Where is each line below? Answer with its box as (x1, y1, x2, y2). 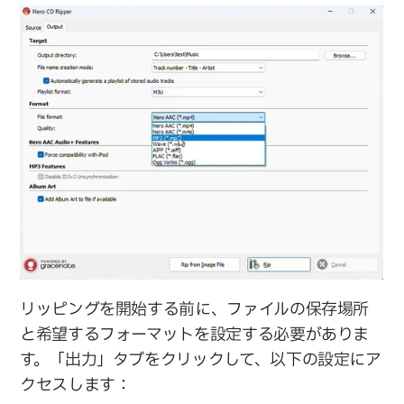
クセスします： (20, 372, 132, 398)
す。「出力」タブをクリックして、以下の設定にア (20, 347, 382, 372)
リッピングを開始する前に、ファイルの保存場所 (20, 297, 370, 322)
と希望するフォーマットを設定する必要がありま (20, 322, 370, 347)
